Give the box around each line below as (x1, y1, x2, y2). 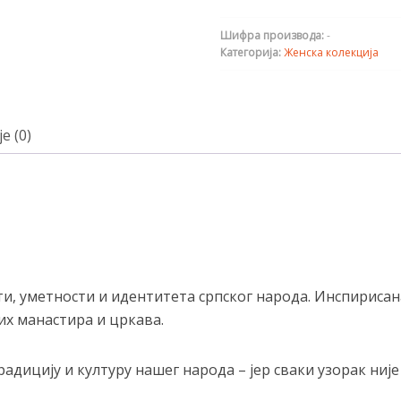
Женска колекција (284, 45, 379, 60)
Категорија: (220, 45, 284, 60)
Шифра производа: (220, 28, 327, 43)
